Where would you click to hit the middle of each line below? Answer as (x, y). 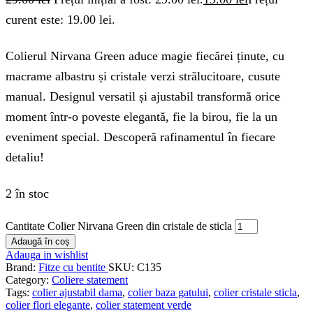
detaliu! (25, 157)
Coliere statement (90, 280)
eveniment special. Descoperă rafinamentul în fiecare (140, 137)
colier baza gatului (168, 293)
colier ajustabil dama (77, 293)
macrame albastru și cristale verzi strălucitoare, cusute (143, 76)
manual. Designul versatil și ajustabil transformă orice (143, 96)
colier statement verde (144, 305)
